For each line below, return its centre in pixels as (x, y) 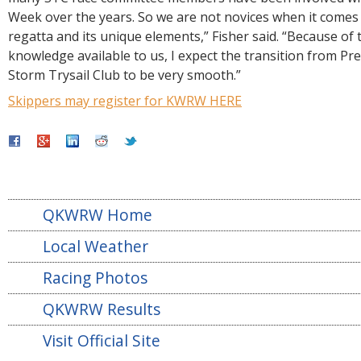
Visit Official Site (102, 340)
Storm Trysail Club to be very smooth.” (124, 75)
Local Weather (96, 246)
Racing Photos (95, 278)
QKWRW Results (102, 309)
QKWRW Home (98, 215)
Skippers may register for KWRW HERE (125, 101)
